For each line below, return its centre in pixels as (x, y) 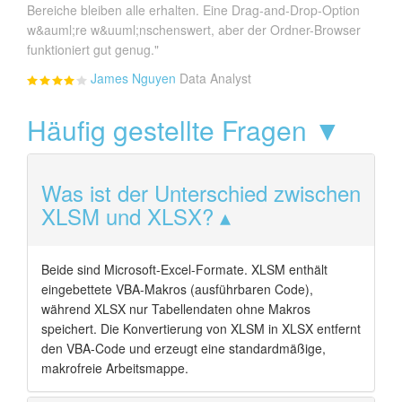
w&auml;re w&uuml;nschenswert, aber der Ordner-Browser (194, 30)
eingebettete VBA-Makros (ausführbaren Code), (177, 289)
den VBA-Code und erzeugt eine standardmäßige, (184, 349)
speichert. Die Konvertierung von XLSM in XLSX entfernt (201, 329)
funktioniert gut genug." (93, 50)
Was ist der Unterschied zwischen (201, 193)
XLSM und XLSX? (127, 216)
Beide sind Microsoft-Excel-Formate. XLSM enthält (184, 270)
